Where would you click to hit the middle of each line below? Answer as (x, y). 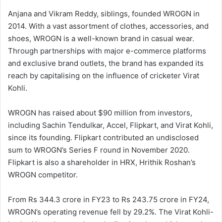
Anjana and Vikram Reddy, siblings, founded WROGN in (104, 14)
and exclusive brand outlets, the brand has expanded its (106, 63)
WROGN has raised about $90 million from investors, (100, 113)
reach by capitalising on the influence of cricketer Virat (104, 76)
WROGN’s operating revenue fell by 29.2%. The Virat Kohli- (111, 212)
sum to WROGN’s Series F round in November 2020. (99, 150)
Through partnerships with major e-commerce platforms (107, 51)
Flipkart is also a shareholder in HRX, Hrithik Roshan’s (102, 163)
